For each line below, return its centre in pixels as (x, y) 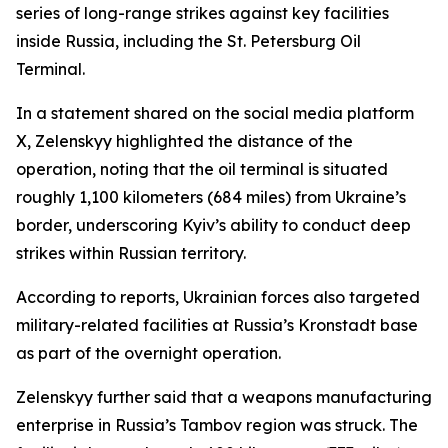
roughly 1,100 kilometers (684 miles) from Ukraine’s (211, 197)
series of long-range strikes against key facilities (202, 13)
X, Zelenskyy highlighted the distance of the (184, 141)
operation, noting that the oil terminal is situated (202, 169)
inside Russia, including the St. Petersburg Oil (188, 41)
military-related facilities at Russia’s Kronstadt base (217, 325)
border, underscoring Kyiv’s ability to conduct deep (213, 225)
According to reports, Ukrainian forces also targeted (218, 297)
